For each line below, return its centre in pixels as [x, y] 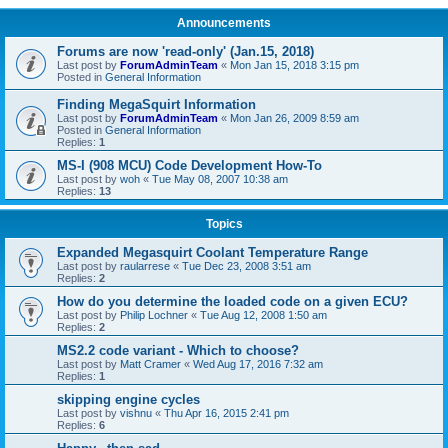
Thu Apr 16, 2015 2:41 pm [226, 413]
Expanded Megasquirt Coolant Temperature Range [212, 252]
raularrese [145, 266]
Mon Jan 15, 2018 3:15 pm [294, 65]
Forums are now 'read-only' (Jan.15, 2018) [185, 51]
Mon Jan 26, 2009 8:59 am [294, 118]
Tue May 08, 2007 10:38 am [220, 179]
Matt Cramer [150, 364]
